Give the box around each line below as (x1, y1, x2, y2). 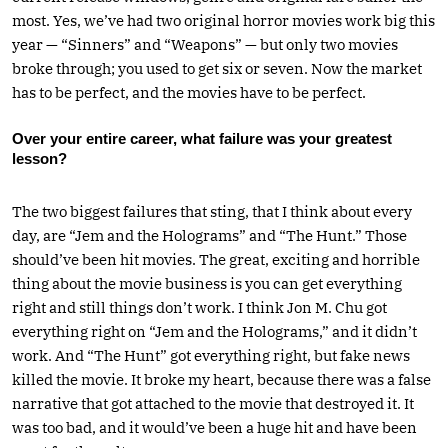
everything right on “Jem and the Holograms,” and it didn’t (12, 321, 417, 341)
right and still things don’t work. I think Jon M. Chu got (12, 297, 387, 317)
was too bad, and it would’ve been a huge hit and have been (12, 417, 417, 437)
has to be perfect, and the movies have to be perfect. (12, 82, 366, 102)
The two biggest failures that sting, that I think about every (12, 201, 412, 221)
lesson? (12, 149, 67, 167)
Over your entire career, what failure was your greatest (12, 129, 392, 147)
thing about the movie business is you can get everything (12, 273, 402, 293)
